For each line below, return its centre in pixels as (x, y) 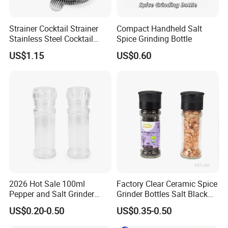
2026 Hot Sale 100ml (47, 184)
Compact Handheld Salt (159, 28)
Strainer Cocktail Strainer (54, 28)
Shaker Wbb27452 (42, 49)
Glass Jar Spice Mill (45, 204)
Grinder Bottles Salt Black (162, 194)
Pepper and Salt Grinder (52, 194)
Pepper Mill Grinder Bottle (162, 204)
